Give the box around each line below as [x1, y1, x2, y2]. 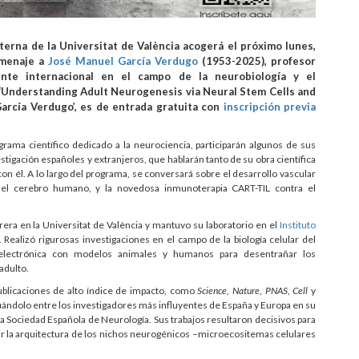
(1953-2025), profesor [198, 54, 317, 68]
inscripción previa [223, 100, 316, 114]
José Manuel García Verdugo [48, 54, 199, 68]
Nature [232, 284, 260, 297]
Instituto [280, 219, 317, 232]
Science [197, 284, 228, 297]
